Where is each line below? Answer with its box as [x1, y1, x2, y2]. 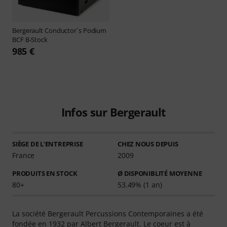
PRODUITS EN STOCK [12, 168, 78, 178]
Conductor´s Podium [44, 25, 107, 35]
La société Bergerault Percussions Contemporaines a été [12, 208, 203, 218]
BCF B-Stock [12, 34, 48, 44]
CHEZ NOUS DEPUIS [117, 139, 178, 148]
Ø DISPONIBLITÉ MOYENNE [117, 168, 202, 178]
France [12, 150, 35, 160]
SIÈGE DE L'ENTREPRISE [12, 139, 83, 148]
